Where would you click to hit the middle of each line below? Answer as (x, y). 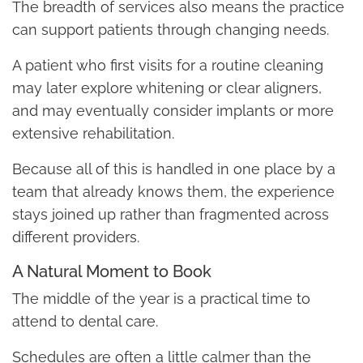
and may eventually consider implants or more (173, 110)
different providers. (76, 237)
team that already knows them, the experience (173, 191)
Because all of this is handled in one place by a (174, 169)
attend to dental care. (85, 321)
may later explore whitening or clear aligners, (167, 88)
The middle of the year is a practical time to (161, 298)
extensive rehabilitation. (93, 133)
